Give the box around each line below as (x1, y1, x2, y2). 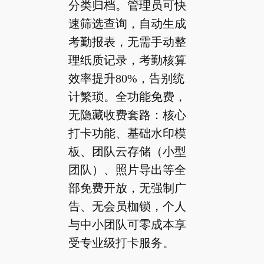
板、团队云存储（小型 (68, 144, 186, 158)
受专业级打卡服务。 (68, 236, 174, 249)
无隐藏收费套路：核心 (68, 108, 186, 121)
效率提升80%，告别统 (68, 71, 184, 85)
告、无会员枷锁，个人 (68, 199, 186, 213)
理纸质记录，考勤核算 (68, 53, 186, 67)
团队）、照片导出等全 (68, 163, 186, 176)
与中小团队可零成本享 (68, 217, 186, 231)
